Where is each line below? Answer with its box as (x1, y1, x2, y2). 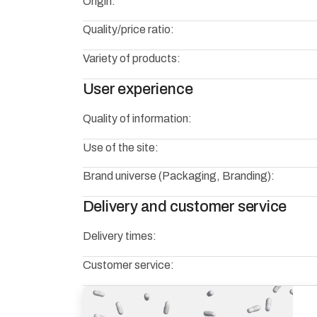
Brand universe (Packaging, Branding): (82, 170, 275, 183)
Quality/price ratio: (82, 23, 174, 36)
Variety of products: (82, 52, 180, 65)
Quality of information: (82, 112, 192, 125)
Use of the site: (82, 141, 158, 154)
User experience (82, 81, 193, 98)
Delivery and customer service (82, 198, 287, 216)
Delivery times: (82, 230, 156, 243)
